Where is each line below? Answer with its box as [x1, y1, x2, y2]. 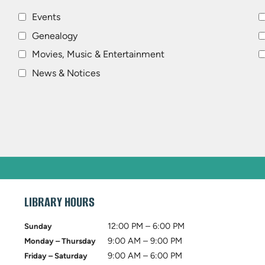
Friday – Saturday [24, 251, 88, 261]
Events [31, 11, 60, 23]
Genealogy [31, 30, 77, 41]
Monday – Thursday [24, 236, 96, 246]
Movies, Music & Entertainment [31, 49, 164, 60]
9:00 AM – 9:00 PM [107, 235, 182, 247]
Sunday [24, 221, 52, 231]
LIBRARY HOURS [24, 192, 95, 211]
